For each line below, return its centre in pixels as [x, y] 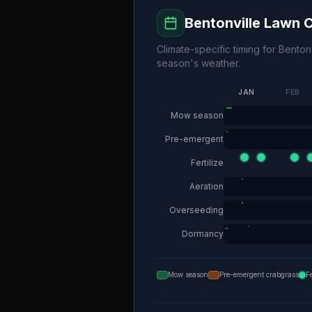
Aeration [206, 186]
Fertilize [207, 163]
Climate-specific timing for [218, 49]
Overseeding [196, 210]
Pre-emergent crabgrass [259, 274]
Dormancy [203, 234]
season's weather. [198, 63]
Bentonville [223, 23]
